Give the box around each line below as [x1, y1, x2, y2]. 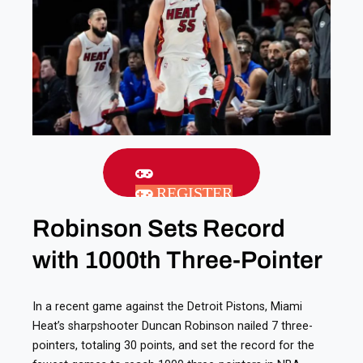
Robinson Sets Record [32, 216, 285, 242]
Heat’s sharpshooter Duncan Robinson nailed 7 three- [32, 319, 313, 333]
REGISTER [152, 185, 233, 202]
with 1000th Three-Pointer [32, 247, 322, 274]
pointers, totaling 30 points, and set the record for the [32, 339, 314, 352]
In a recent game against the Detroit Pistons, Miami [32, 300, 302, 314]
